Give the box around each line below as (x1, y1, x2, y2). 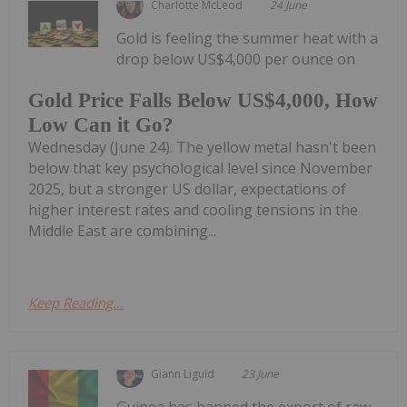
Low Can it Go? (28, 114, 174, 137)
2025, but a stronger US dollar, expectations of (28, 179, 346, 200)
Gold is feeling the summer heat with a (116, 27, 379, 48)
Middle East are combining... (28, 221, 216, 242)
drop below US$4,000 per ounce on (116, 48, 356, 69)
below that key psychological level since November (28, 158, 372, 179)
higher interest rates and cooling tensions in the (28, 200, 358, 221)
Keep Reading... (28, 293, 124, 313)
